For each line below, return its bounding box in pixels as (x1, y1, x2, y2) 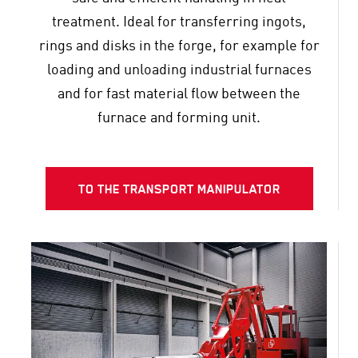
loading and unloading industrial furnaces (46, 63, 312, 78)
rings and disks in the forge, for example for (38, 39, 320, 54)
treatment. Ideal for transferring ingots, (52, 15, 306, 30)
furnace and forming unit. (97, 111, 261, 126)
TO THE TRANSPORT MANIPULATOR (78, 181, 280, 197)
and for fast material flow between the (58, 87, 300, 102)
